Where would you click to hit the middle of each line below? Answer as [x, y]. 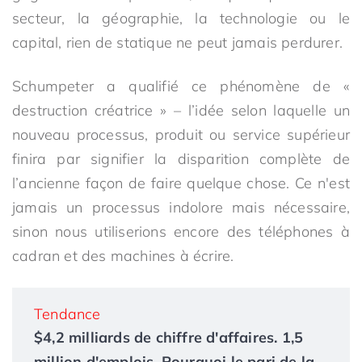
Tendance [67, 314]
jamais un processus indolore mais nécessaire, [181, 207]
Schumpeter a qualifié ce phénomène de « [181, 86]
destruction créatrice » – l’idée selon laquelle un [181, 110]
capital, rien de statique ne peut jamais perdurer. [178, 42]
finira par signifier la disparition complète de [181, 159]
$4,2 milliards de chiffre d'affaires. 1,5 [169, 337]
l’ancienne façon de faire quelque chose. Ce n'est [181, 183]
